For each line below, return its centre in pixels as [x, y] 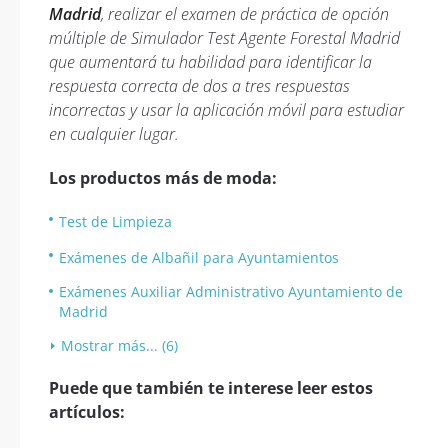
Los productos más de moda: [163, 178]
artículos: [87, 412]
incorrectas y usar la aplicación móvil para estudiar [226, 110]
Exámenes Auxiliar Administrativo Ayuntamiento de [231, 291]
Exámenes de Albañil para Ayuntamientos [199, 257]
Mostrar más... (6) [119, 345]
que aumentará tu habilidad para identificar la [210, 62]
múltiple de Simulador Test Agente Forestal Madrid [224, 38]
